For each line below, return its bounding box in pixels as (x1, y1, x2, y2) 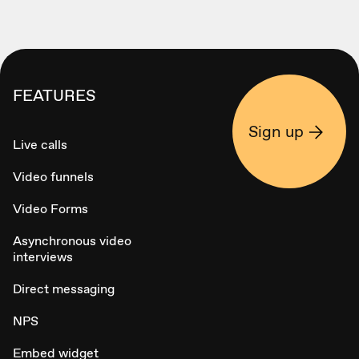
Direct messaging (13, 280, 115, 298)
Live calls (13, 136, 67, 154)
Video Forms (13, 200, 88, 218)
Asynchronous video (13, 232, 131, 250)
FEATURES (13, 85, 96, 107)
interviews (13, 248, 73, 266)
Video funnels (13, 168, 94, 186)
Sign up (248, 121, 304, 143)
